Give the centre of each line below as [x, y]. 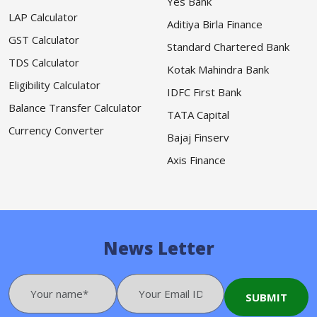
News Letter [158, 248]
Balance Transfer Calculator [75, 108]
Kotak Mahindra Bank [218, 70]
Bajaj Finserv [198, 138]
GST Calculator [44, 40]
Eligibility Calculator [54, 85]
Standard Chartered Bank [228, 47]
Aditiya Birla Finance [215, 24]
